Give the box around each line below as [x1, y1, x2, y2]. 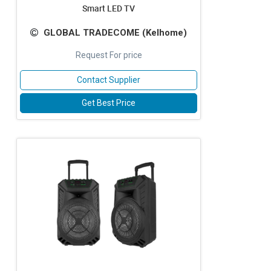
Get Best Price [82, 98, 135, 108]
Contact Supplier [77, 75, 140, 85]
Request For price [75, 50, 142, 60]
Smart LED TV [82, 2, 135, 14]
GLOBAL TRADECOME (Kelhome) [44, 27, 187, 38]
